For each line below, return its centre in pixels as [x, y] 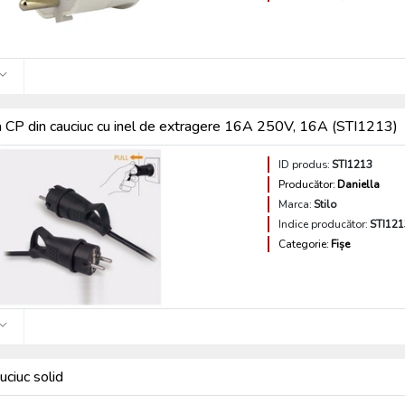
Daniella [359, 184]
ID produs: [305, 165]
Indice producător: [324, 224]
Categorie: [304, 244]
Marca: [296, 204]
